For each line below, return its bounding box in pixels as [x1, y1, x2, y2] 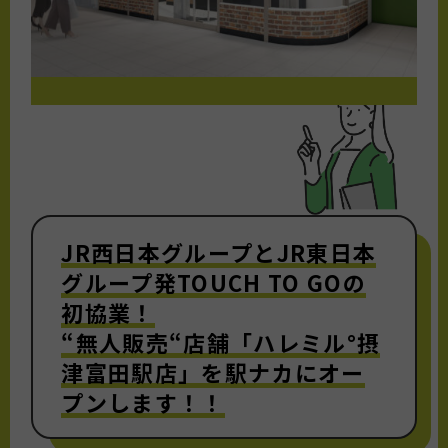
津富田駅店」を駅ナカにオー [61, 356, 365, 389]
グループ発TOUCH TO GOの [61, 266, 366, 299]
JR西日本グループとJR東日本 [61, 236, 377, 269]
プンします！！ [61, 386, 225, 419]
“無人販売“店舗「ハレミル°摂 [61, 326, 381, 359]
